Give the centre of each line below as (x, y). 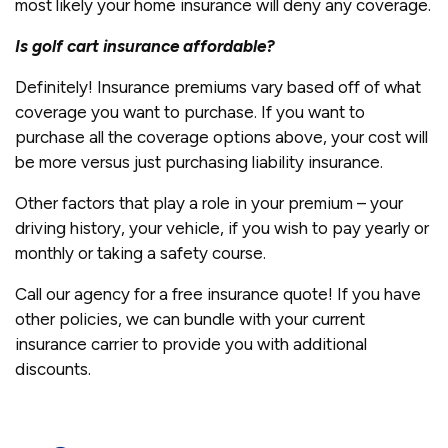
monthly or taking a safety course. (140, 252)
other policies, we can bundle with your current (190, 318)
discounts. (53, 368)
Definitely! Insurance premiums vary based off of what (218, 86)
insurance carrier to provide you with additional (191, 343)
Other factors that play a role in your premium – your (209, 202)
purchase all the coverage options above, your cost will (221, 136)
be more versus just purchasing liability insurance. (199, 161)
